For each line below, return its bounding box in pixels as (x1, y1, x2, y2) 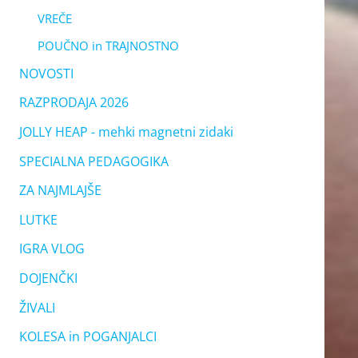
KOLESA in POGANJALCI (18, 328, 157, 346)
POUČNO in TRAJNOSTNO (37, 37, 179, 54)
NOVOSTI (18, 64, 74, 82)
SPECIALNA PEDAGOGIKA (18, 152, 169, 170)
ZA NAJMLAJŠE (18, 181, 101, 200)
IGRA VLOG (18, 240, 85, 258)
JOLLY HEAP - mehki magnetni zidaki (18, 123, 233, 141)
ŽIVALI (18, 298, 55, 316)
